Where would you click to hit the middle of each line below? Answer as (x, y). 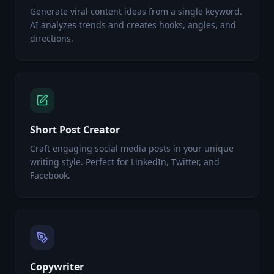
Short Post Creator (75, 130)
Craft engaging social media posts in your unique (132, 148)
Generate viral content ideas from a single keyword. (136, 11)
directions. (52, 38)
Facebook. (50, 175)
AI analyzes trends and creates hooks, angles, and (133, 25)
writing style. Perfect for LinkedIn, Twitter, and (125, 162)
